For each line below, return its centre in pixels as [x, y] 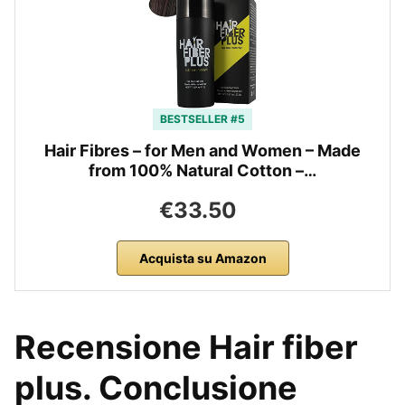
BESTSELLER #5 [202, 119]
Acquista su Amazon [202, 259]
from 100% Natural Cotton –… [202, 171]
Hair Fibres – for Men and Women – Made [202, 151]
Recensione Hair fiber [186, 348]
